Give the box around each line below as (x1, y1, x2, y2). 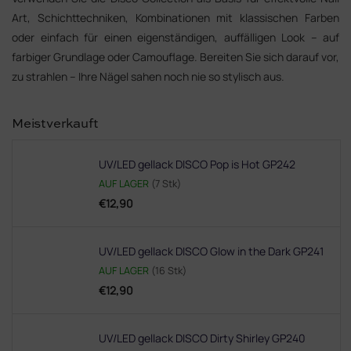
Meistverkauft (12, 118, 99, 131)
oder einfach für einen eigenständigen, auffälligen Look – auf (12, 30, 339, 45)
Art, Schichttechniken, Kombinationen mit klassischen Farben (12, 10, 339, 25)
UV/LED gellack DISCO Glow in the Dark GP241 (99, 243, 324, 259)
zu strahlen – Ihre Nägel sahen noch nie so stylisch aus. (12, 69, 284, 84)
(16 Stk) (151, 263, 186, 277)
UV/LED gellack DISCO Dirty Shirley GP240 (99, 330, 306, 346)
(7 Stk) (151, 176, 181, 190)
